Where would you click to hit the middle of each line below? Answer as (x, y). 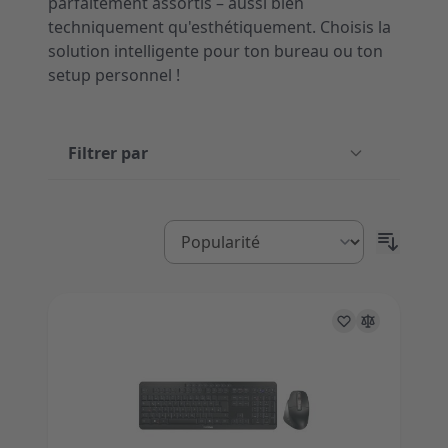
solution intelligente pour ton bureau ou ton (215, 51)
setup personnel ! (114, 75)
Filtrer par (108, 153)
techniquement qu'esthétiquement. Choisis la (219, 27)
